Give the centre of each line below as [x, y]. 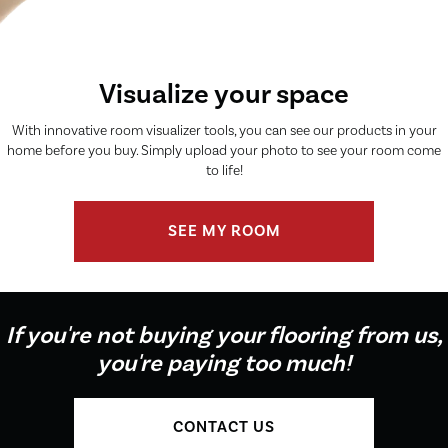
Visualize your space [224, 94]
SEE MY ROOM [224, 230]
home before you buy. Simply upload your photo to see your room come [224, 150]
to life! [224, 170]
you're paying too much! [224, 363]
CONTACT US [224, 426]
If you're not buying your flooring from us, [224, 335]
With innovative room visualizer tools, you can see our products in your [224, 130]
